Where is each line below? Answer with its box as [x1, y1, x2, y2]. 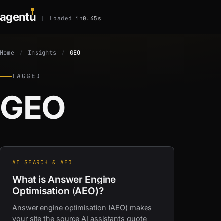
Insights [28, 49, 57, 57]
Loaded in [50, 14, 83, 22]
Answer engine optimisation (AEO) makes [12, 203, 152, 212]
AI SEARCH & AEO [12, 159, 73, 166]
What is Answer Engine [12, 174, 116, 185]
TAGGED [12, 72, 41, 80]
